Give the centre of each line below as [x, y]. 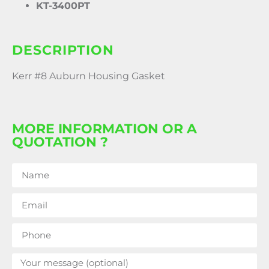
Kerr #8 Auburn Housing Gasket [89, 76]
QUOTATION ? [60, 142]
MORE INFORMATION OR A [104, 128]
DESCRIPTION [63, 50]
